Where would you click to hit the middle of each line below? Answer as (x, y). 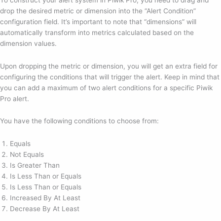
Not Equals (27, 155)
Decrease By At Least (45, 209)
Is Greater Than (35, 166)
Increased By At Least (45, 198)
